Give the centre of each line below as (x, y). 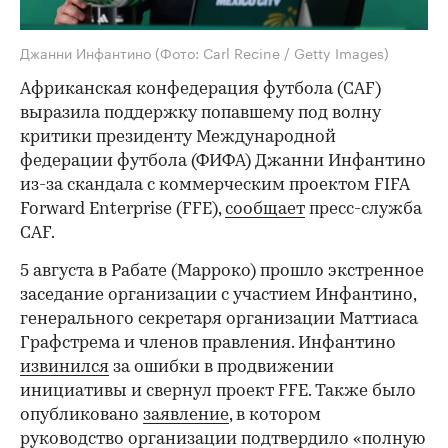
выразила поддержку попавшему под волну (200, 113)
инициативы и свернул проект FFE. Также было (218, 391)
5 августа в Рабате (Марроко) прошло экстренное (222, 271)
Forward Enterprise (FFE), (122, 209)
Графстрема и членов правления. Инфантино (208, 343)
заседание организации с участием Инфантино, (218, 295)
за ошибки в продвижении (221, 367)
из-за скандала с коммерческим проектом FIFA (214, 185)
